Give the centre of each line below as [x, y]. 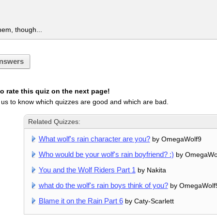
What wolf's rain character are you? [94, 139]
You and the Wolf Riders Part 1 [87, 170]
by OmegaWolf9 [176, 139]
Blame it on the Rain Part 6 [81, 201]
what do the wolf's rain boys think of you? [103, 185]
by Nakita [151, 170]
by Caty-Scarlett [148, 201]
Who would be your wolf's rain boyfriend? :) [106, 154]
